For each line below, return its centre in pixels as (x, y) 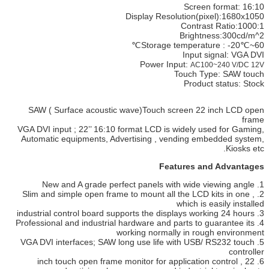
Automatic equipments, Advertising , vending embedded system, (143, 138)
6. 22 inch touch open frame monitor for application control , (140, 261)
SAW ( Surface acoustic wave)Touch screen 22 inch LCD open (146, 110)
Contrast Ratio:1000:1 (222, 26)
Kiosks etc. (245, 148)
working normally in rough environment (190, 232)
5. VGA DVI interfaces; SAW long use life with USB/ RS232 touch (138, 242)
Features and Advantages (212, 166)
